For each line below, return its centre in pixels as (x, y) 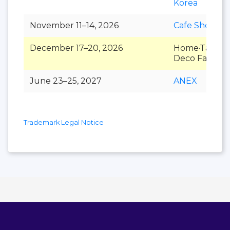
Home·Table (198, 48)
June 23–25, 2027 (66, 81)
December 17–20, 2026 (76, 48)
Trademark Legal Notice (64, 122)
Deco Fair (193, 58)
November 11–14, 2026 (74, 25)
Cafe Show (195, 25)
